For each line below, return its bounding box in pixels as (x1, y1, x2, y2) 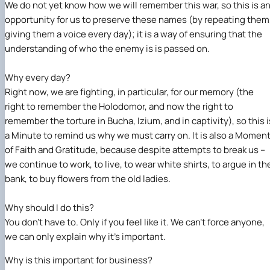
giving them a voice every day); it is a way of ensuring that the (5, 27, 262, 40)
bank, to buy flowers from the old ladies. (5, 172, 171, 185)
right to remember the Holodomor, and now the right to (5, 99, 233, 113)
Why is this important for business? (5, 253, 152, 266)
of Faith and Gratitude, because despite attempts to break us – (5, 143, 265, 156)
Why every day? (5, 71, 71, 84)
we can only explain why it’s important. (5, 230, 166, 243)
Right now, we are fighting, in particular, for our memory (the (5, 85, 254, 98)
